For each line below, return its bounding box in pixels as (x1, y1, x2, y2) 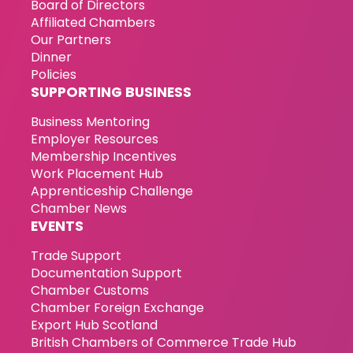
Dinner (31, 48, 72, 67)
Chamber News (31, 199, 128, 218)
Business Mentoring (31, 113, 150, 132)
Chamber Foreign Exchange (31, 299, 205, 318)
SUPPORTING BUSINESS (31, 83, 192, 102)
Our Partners (31, 31, 112, 50)
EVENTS (31, 217, 84, 236)
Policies (31, 65, 77, 84)
